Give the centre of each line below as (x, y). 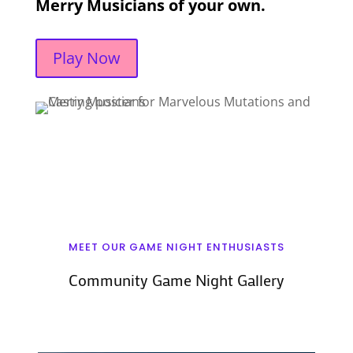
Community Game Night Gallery (176, 279)
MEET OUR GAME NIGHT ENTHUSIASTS (176, 247)
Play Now (86, 58)
